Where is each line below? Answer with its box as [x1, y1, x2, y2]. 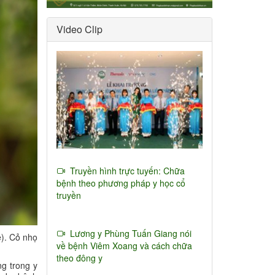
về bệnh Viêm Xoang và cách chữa [56, 239, 192, 252]
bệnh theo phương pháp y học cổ [56, 176, 185, 189]
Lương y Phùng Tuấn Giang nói [65, 227, 192, 239]
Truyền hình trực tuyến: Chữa [65, 164, 185, 177]
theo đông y [56, 251, 103, 264]
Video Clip [56, 21, 103, 36]
